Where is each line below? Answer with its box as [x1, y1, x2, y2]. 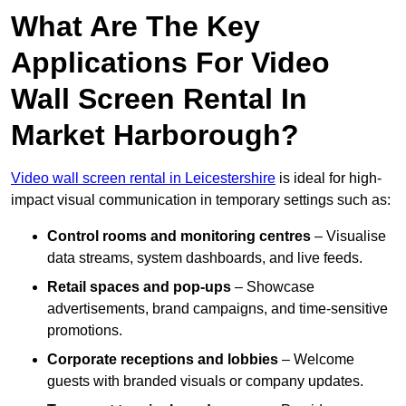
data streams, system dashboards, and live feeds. [47, 250, 362, 266]
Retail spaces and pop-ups [47, 279, 231, 295]
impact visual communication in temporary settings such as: [11, 192, 391, 208]
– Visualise [311, 228, 386, 245]
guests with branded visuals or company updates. [47, 373, 363, 390]
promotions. [47, 323, 122, 339]
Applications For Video [11, 46, 330, 80]
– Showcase [231, 279, 314, 295]
